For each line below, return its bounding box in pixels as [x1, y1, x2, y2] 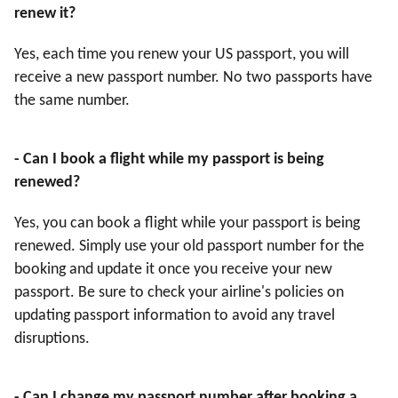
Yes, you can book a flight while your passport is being [14, 215, 360, 233]
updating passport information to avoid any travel [14, 307, 335, 325]
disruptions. [14, 330, 90, 348]
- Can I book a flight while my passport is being [14, 151, 324, 169]
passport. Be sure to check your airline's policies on [14, 284, 344, 302]
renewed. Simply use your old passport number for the [14, 238, 364, 256]
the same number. [14, 92, 130, 110]
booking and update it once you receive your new [14, 261, 332, 279]
